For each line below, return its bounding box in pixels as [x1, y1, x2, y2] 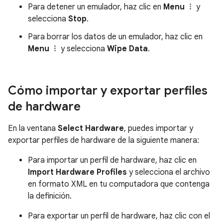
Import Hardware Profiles [28, 167, 127, 177]
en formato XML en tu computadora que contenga [28, 179, 210, 189]
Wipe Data [107, 43, 148, 54]
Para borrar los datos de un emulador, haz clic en [28, 31, 203, 42]
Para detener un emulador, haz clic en [28, 1, 163, 12]
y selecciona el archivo [127, 167, 210, 177]
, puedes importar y [124, 123, 193, 133]
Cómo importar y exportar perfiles [8, 83, 208, 98]
